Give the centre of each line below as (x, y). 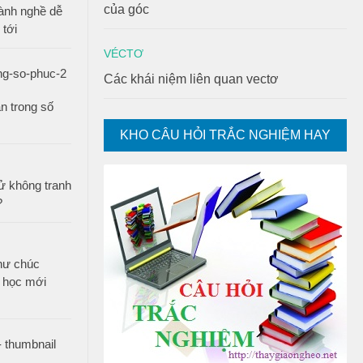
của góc (126, 9)
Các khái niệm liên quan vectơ (191, 79)
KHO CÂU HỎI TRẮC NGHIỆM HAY (225, 135)
